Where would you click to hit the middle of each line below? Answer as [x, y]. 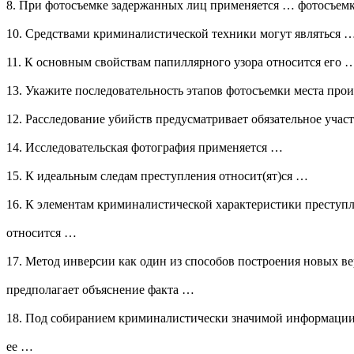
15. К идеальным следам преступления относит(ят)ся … [157, 176]
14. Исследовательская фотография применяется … [145, 148]
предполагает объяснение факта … [100, 290]
